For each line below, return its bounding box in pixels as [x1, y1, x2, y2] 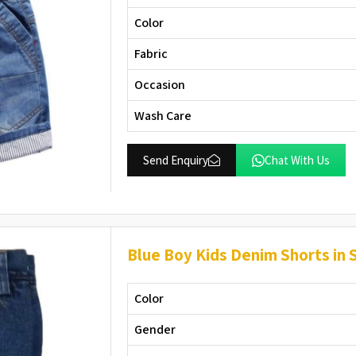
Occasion [134, 76, 186, 93]
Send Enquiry [143, 153, 209, 168]
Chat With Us [265, 153, 331, 168]
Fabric [134, 45, 168, 62]
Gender [134, 321, 176, 339]
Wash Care [134, 107, 192, 124]
